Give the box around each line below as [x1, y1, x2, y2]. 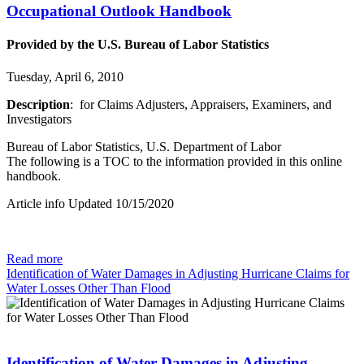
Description [6, 97, 70, 111]
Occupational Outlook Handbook [6, 2, 232, 20]
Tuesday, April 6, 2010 [6, 69, 123, 84]
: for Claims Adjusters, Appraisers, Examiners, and [70, 97, 331, 111]
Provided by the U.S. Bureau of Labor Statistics [6, 37, 269, 52]
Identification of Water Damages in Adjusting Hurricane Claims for [6, 266, 349, 280]
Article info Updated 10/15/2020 [6, 196, 174, 210]
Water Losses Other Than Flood [6, 280, 171, 295]
